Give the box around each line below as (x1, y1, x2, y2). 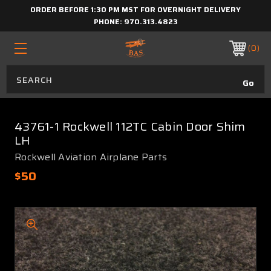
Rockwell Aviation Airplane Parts (15, 149, 167, 165)
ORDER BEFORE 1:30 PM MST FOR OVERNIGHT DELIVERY (30, 4, 241, 15)
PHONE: (93, 16, 124, 27)
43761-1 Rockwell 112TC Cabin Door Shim (15, 117, 246, 136)
